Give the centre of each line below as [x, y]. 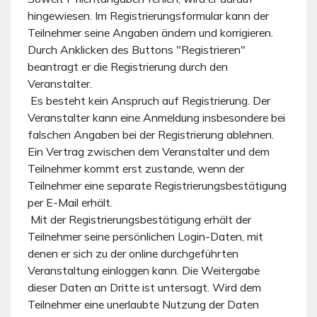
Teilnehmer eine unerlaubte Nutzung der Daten [143, 304]
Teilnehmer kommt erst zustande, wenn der [136, 168]
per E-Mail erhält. [70, 202]
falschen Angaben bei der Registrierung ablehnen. [151, 134]
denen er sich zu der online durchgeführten [133, 253]
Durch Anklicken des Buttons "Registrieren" [137, 49]
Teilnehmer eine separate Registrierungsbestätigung [157, 185]
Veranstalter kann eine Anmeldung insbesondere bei [156, 117]
